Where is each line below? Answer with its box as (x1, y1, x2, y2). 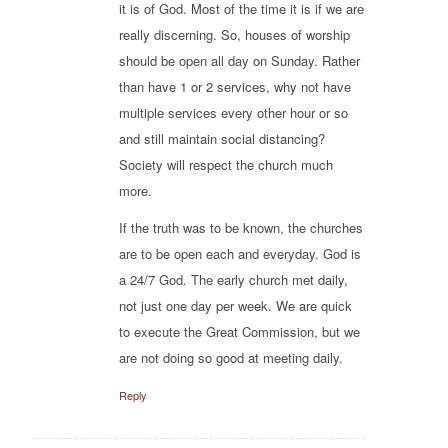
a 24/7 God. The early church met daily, (118, 270, 348, 290)
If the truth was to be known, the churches (118, 218, 363, 238)
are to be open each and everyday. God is (118, 244, 361, 264)
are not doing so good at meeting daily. (118, 348, 343, 368)
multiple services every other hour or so (118, 103, 348, 123)
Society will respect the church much (118, 155, 333, 175)
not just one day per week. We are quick (118, 296, 352, 316)
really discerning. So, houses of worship (118, 25, 350, 45)
